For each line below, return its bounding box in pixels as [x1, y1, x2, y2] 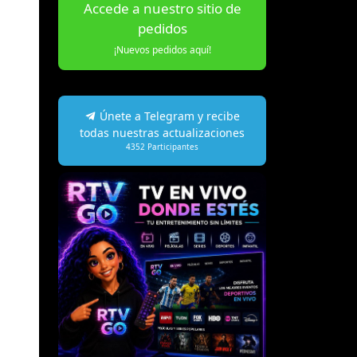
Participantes [145, 141, 198, 152]
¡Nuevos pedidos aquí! [113, 42, 211, 57]
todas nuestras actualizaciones [80, 124, 245, 140]
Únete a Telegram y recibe [96, 108, 240, 124]
